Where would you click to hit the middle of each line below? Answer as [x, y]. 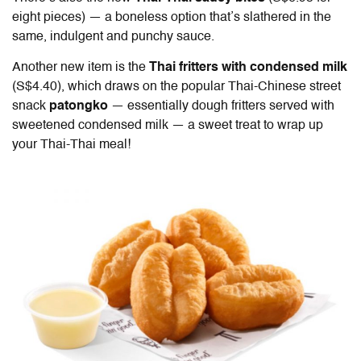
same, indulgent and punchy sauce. [113, 37]
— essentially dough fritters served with [221, 106]
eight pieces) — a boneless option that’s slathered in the [172, 17]
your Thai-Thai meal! [71, 145]
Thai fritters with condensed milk [248, 67]
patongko [79, 106]
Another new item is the [81, 67]
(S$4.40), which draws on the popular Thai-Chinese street [176, 87]
